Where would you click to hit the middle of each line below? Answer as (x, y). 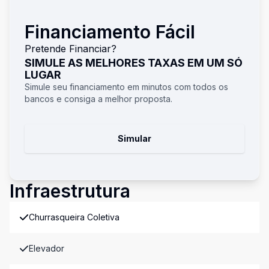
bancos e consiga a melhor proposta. (98, 99)
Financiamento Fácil (110, 32)
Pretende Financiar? (71, 49)
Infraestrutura (70, 191)
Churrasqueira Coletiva (74, 217)
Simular (134, 138)
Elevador (47, 248)
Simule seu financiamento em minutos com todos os (126, 87)
